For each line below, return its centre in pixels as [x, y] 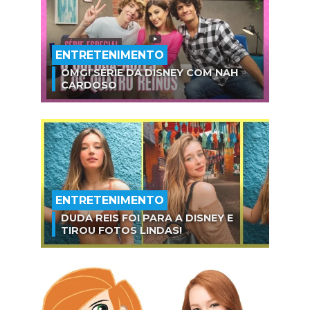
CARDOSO [89, 85]
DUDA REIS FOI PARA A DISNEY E [147, 218]
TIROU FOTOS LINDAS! [121, 230]
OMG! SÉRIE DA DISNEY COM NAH [149, 73]
